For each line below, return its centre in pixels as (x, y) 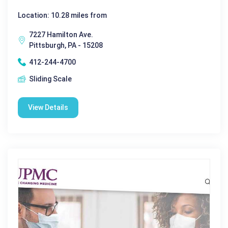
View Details (48, 107)
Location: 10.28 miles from (62, 15)
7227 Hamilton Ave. (61, 34)
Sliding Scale (50, 79)
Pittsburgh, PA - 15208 (66, 45)
